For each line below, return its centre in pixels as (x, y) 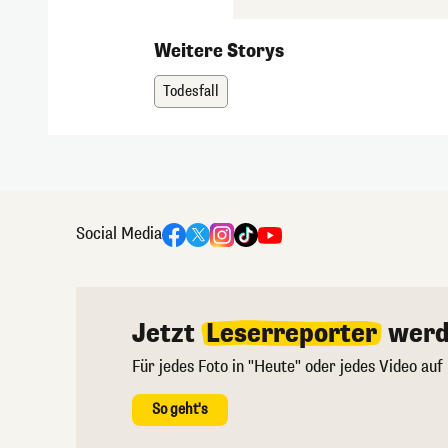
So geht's (180, 409)
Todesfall (191, 91)
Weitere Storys (219, 50)
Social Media (119, 233)
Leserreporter (291, 333)
